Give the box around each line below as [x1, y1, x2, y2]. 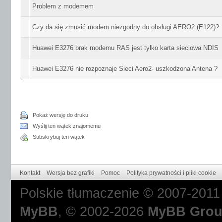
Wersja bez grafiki [47, 169, 95, 176]
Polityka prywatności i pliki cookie [126, 169, 216, 176]
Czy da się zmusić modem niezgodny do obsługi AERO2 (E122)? [32, 23, 219, 31]
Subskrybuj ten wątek [33, 134, 85, 140]
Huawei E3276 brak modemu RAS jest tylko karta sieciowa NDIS [32, 44, 219, 52]
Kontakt [20, 169, 40, 176]
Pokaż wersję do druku [33, 112, 88, 118]
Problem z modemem [32, 2, 94, 10]
